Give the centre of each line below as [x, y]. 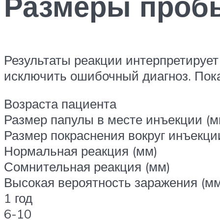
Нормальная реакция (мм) [81, 151]
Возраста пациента [60, 104]
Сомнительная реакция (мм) [87, 167]
